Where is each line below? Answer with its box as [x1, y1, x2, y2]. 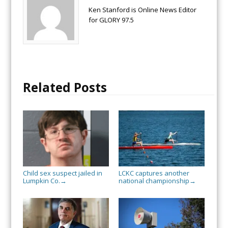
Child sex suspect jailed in [22, 168, 102, 178]
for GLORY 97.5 [88, 15, 134, 24]
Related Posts [22, 78, 107, 96]
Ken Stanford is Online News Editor [88, 5, 196, 14]
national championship [118, 176, 189, 185]
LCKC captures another [118, 168, 189, 178]
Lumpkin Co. [22, 176, 60, 185]
